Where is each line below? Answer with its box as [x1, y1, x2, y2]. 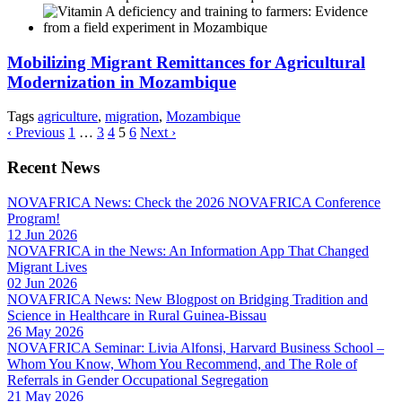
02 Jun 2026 [7, 275, 77, 291]
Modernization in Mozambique [7, 72, 236, 92]
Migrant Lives [7, 258, 87, 275]
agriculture [38, 109, 98, 125]
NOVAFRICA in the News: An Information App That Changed [7, 242, 369, 258]
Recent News [7, 157, 100, 177]
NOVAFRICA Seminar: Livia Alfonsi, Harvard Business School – [7, 339, 384, 355]
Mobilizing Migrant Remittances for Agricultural [7, 52, 365, 72]
